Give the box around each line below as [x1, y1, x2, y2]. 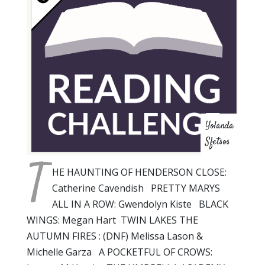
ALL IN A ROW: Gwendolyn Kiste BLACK [52, 197, 228, 211]
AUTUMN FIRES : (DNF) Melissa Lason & [27, 229, 203, 243]
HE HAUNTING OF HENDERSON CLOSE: [52, 165, 227, 179]
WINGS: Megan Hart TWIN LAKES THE [27, 213, 198, 227]
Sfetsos [205, 135, 230, 149]
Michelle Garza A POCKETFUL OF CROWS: [27, 245, 212, 258]
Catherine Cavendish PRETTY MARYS [52, 181, 220, 195]
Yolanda [205, 119, 234, 133]
